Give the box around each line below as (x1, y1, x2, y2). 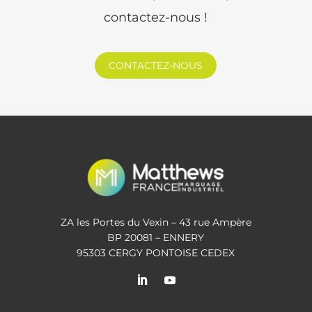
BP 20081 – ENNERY (107, 231, 205, 244)
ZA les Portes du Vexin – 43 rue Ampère (60, 215, 251, 228)
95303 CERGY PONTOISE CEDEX (77, 246, 235, 259)
